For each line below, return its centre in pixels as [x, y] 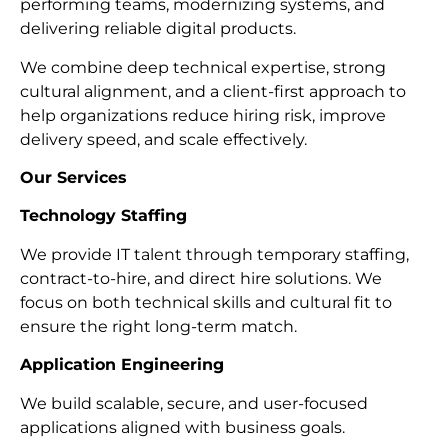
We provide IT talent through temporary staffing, [214, 254]
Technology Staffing [103, 216]
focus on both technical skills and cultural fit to [206, 302]
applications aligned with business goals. [182, 427]
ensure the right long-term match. [158, 326]
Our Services [73, 178]
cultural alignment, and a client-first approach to [213, 91]
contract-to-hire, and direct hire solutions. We [201, 278]
